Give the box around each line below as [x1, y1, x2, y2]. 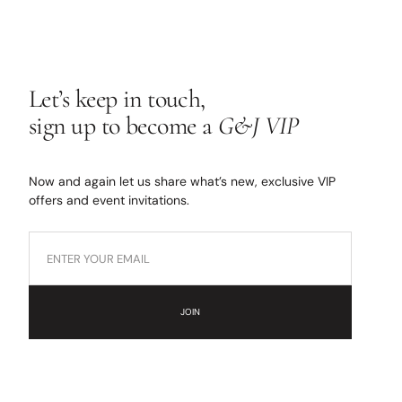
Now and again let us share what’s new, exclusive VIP [29, 173, 336, 190]
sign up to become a [29, 109, 218, 141]
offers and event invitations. [29, 192, 189, 209]
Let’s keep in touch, [29, 83, 205, 114]
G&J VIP [217, 109, 299, 141]
